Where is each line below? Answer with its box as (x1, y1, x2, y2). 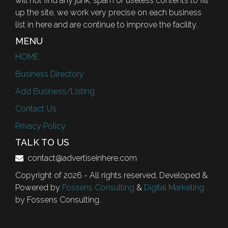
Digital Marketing (144, 182, 204, 192)
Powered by (15, 182, 62, 192)
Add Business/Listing (15, 86, 95, 96)
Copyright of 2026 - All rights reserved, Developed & (15, 170, 208, 180)
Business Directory (15, 69, 84, 79)
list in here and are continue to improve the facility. (15, 19, 197, 30)
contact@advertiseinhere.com (27, 153, 137, 163)
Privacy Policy (15, 121, 66, 131)
